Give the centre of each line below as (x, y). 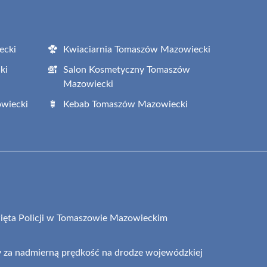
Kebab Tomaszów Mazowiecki (125, 104)
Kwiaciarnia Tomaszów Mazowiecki (137, 49)
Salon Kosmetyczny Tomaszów (127, 69)
